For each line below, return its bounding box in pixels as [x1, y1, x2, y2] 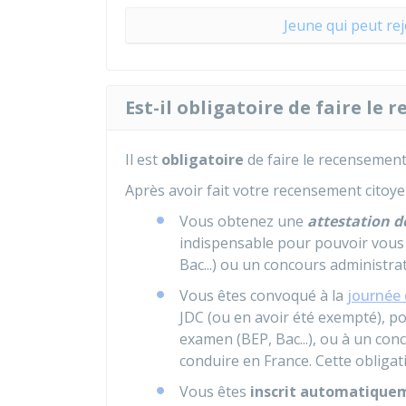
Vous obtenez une [179, 211, 307, 231]
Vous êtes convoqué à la [179, 285, 347, 305]
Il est [125, 150, 161, 169]
